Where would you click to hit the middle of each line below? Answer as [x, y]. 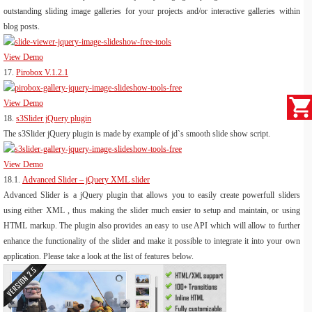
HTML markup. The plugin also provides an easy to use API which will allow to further [152, 225]
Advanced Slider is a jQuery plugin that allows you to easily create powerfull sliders [152, 195]
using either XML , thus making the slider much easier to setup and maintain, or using [152, 210]
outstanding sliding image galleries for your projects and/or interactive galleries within [152, 11]
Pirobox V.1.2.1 [42, 72]
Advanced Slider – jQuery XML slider [86, 179]
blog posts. [22, 26]
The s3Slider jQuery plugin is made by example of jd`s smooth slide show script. [137, 133]
